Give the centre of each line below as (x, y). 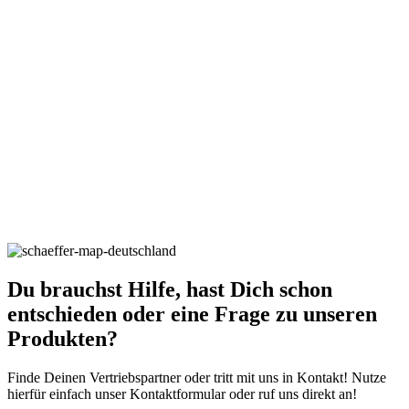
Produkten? (63, 339)
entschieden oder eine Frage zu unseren (192, 315)
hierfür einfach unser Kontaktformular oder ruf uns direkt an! (182, 394)
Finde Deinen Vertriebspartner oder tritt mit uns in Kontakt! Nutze (197, 378)
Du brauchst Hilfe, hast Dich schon (170, 290)
